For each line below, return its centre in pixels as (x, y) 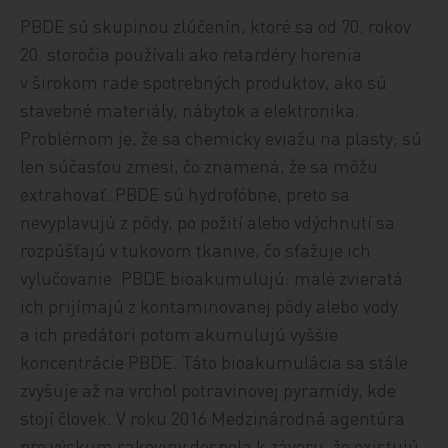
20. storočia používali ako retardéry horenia (191, 53)
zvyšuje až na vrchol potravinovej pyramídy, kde (208, 389)
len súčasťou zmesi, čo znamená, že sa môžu (199, 165)
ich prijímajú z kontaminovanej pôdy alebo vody (209, 305)
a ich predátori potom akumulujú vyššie (179, 333)
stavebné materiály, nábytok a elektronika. (190, 109)
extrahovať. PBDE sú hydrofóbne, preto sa (185, 193)
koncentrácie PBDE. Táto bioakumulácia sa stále (214, 361)
